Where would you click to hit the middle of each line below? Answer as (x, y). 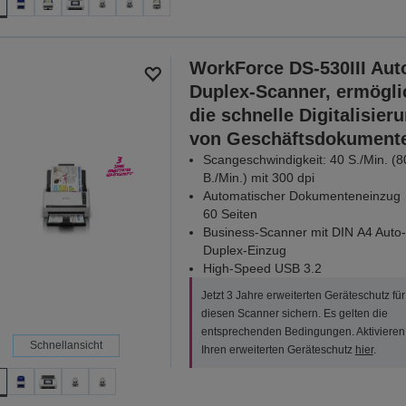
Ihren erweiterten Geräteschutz (278, 350)
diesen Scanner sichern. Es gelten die (294, 314)
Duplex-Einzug (244, 251)
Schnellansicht (66, 346)
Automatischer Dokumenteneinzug (301, 196)
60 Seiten (230, 214)
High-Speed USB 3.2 (262, 269)
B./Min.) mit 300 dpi (258, 178)
